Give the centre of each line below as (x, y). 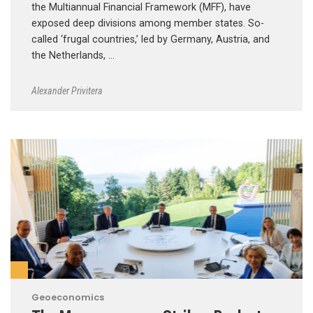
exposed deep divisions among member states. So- (148, 23)
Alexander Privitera (67, 91)
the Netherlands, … (73, 55)
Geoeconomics (68, 298)
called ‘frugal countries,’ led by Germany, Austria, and (151, 39)
